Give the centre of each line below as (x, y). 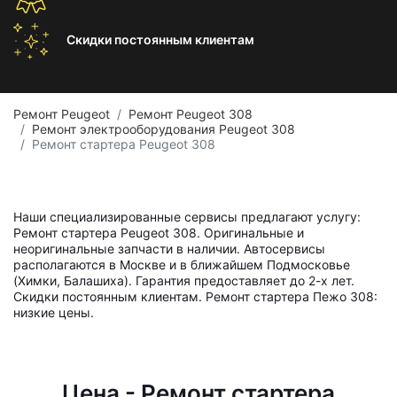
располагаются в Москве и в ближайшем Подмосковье (182, 265)
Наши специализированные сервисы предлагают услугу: (187, 217)
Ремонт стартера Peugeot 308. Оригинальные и (159, 233)
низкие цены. (54, 312)
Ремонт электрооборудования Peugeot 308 (163, 129)
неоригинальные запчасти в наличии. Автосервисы (169, 249)
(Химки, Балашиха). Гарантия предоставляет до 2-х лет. (184, 280)
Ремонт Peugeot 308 (191, 114)
